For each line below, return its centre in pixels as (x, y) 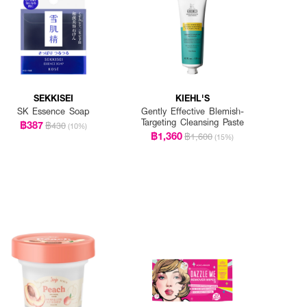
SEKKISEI (53, 98)
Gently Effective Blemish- (192, 111)
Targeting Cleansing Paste (192, 122)
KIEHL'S (192, 98)
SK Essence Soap (53, 111)
